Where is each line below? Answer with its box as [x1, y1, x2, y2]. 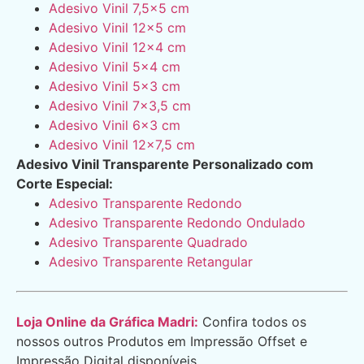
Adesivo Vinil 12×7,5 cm [49, 136, 195, 154]
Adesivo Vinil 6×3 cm [49, 117, 180, 134]
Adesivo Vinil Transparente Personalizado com [16, 156, 314, 173]
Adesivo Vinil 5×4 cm [49, 58, 180, 76]
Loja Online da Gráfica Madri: [16, 314, 198, 331]
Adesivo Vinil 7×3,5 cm [49, 97, 191, 115]
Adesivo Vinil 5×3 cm [49, 78, 180, 95]
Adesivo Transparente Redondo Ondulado [49, 214, 305, 232]
